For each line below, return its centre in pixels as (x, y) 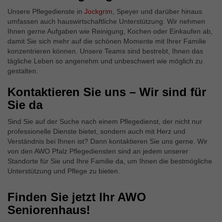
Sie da (25, 105)
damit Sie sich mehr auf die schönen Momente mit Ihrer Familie (107, 41)
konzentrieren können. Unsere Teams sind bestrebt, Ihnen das (105, 51)
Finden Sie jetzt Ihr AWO (77, 197)
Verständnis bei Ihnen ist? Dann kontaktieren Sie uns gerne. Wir (108, 141)
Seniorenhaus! (49, 210)
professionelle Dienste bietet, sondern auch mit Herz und (96, 131)
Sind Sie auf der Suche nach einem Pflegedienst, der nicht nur (105, 121)
